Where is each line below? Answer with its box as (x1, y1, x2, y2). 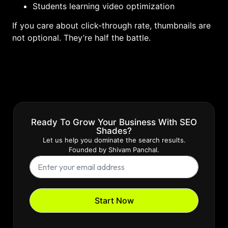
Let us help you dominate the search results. (42, 136, 186, 145)
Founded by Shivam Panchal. (69, 146, 159, 154)
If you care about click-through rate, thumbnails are (12, 20, 211, 31)
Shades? (96, 126, 132, 136)
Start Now (94, 195, 134, 206)
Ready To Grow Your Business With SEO (31, 117, 197, 128)
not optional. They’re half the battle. (12, 32, 151, 43)
